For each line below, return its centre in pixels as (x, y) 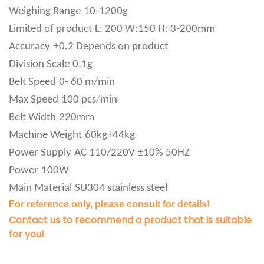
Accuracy (29, 47)
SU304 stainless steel (121, 189)
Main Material (40, 189)
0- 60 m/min (87, 82)
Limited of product (50, 29)
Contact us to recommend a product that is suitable (130, 220)
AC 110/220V (106, 153)
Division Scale (39, 65)
